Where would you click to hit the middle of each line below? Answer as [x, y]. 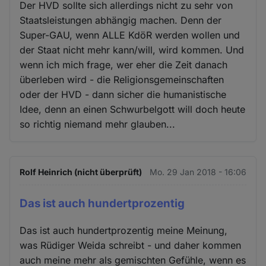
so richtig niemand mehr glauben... [98, 124]
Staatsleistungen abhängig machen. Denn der [121, 20]
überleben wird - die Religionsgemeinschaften [122, 79]
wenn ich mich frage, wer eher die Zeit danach [124, 64]
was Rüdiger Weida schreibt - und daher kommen [131, 245]
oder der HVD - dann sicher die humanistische [123, 94]
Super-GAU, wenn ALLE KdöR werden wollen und [130, 35]
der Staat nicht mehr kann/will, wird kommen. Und [132, 50]
